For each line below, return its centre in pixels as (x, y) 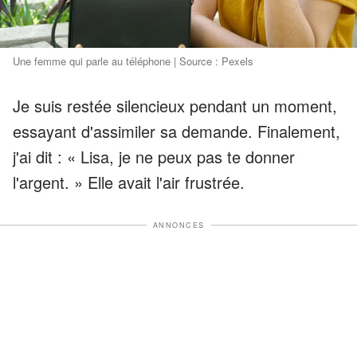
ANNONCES (178, 225)
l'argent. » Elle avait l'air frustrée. (129, 182)
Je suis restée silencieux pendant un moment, (175, 105)
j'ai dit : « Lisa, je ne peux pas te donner (154, 156)
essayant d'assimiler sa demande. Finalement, (177, 131)
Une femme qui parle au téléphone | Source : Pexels (133, 61)
